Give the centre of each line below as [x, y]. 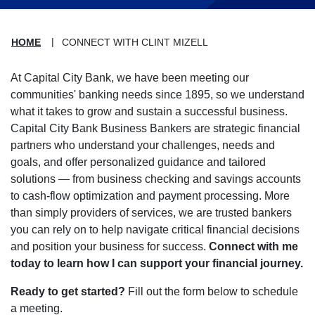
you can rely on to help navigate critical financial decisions [155, 229]
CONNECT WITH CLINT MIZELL [135, 42]
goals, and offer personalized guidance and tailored [138, 162]
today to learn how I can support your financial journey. [157, 263]
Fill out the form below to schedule [212, 291]
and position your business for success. [110, 246]
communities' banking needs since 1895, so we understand [157, 94]
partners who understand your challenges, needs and [143, 145]
